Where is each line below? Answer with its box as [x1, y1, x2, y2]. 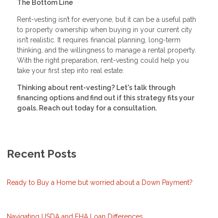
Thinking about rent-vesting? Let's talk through [17, 83, 175, 91]
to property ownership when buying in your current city [17, 25, 192, 34]
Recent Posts [7, 147, 76, 160]
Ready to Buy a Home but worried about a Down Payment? [7, 178, 193, 186]
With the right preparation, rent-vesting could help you [17, 56, 189, 64]
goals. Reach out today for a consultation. [17, 104, 157, 112]
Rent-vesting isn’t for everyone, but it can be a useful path [17, 15, 196, 23]
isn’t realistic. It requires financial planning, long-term [17, 36, 181, 44]
